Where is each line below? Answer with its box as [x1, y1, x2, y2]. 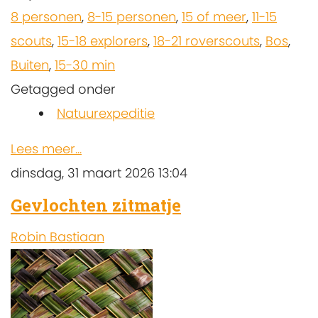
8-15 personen [87, 8, 176, 26]
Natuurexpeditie [57, 104, 155, 123]
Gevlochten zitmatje [11, 194, 181, 217]
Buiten [11, 56, 49, 75]
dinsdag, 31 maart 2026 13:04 [11, 164, 187, 182]
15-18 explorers [57, 32, 148, 50]
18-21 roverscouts [153, 32, 260, 50]
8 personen [11, 8, 82, 26]
